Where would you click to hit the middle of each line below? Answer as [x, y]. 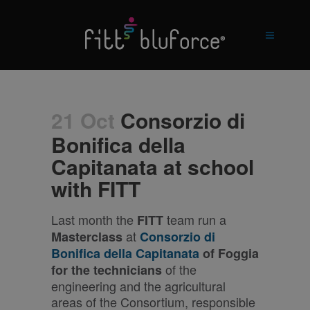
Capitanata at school [153, 166]
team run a [195, 219]
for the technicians [107, 270]
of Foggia [229, 253]
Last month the [94, 219]
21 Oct [83, 120]
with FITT [96, 189]
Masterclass [87, 237]
